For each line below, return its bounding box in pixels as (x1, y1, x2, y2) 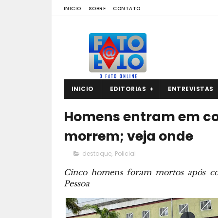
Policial (114, 149, 136, 158)
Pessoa (63, 179, 90, 188)
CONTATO (113, 5, 141, 12)
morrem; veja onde (63, 127, 193, 145)
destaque (82, 149, 111, 158)
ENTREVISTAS (168, 85, 214, 93)
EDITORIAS (109, 85, 146, 93)
